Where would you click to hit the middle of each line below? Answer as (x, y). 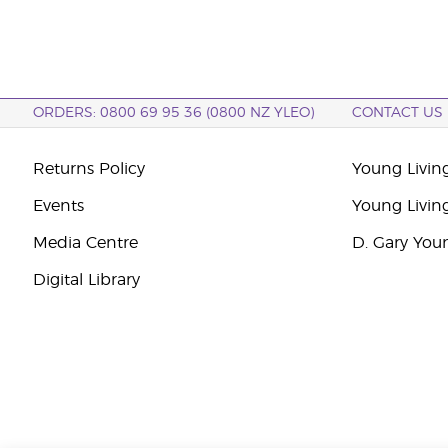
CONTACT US (398, 113)
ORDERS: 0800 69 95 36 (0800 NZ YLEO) (173, 113)
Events (58, 206)
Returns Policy (88, 169)
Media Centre (85, 243)
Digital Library (86, 280)
